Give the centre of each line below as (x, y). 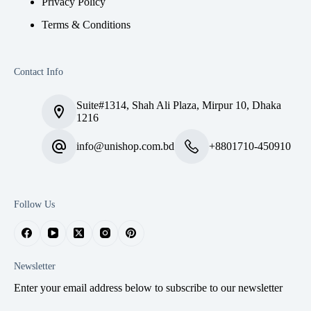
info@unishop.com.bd (125, 146)
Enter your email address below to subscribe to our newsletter (148, 288)
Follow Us (34, 204)
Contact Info (39, 71)
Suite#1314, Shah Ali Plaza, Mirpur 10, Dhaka (179, 105)
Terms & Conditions (86, 24)
